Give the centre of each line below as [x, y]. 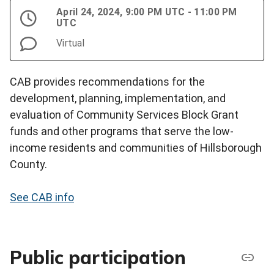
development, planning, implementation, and [118, 98]
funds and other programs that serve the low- [122, 131]
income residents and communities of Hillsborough [136, 148]
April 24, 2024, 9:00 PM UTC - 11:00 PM [147, 12]
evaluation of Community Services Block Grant [124, 115]
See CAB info [42, 198]
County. [28, 165]
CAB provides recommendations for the [107, 82]
